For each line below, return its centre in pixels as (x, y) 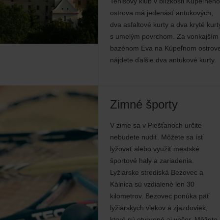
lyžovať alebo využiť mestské (155, 149)
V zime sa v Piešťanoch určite (156, 125)
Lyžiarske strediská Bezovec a (157, 172)
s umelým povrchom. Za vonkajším (164, 36)
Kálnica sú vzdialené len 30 (152, 184)
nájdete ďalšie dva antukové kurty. (163, 60)
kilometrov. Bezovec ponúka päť (160, 196)
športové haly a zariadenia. (152, 161)
